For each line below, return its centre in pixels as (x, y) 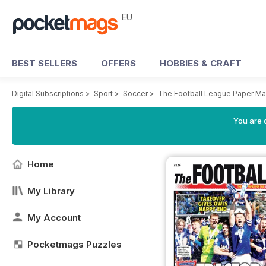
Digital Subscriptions (48, 94)
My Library (51, 191)
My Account (54, 218)
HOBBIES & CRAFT (201, 63)
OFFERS (118, 63)
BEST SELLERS (45, 63)
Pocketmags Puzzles (75, 244)
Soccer (135, 94)
